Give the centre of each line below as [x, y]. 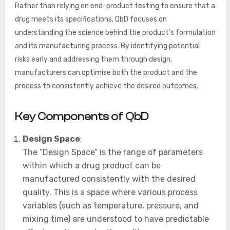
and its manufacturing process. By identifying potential [107, 46]
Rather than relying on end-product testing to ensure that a [115, 6]
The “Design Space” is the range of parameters [112, 152]
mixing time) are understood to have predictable [116, 219]
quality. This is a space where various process [110, 192]
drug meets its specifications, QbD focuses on [91, 19]
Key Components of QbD [81, 117]
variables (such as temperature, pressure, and [110, 206]
